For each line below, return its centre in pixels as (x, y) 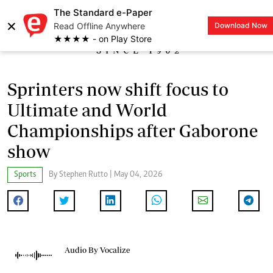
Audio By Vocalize (97, 250)
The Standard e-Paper (103, 12)
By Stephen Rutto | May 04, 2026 (106, 175)
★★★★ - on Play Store (103, 39)
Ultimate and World (87, 110)
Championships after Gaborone (133, 130)
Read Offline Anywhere (99, 26)
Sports (25, 175)
